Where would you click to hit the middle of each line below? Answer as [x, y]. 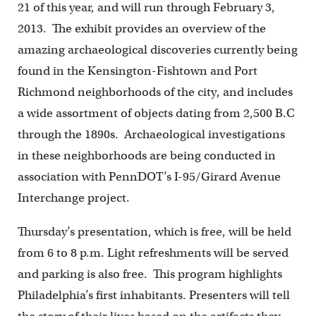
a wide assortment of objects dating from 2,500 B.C [156, 113]
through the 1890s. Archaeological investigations [151, 134]
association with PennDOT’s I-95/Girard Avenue [149, 176]
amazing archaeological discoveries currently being [157, 49]
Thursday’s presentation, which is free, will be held [154, 231]
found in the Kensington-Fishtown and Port [137, 71]
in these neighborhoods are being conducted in [146, 155]
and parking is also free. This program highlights [150, 274]
